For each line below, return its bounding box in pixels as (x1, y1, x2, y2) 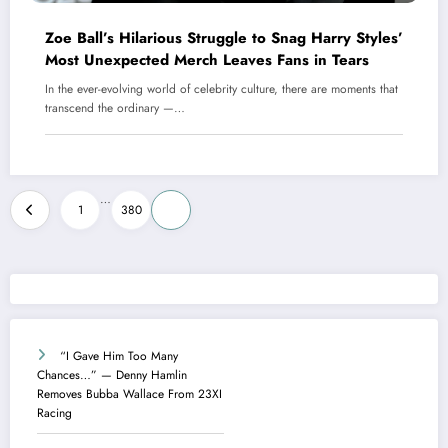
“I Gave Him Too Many (60, 346, 178, 365)
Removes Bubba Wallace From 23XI (37, 384, 222, 403)
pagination (9, 222, 119, 255)
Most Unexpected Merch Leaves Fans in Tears (45, 49, 369, 72)
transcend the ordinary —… (45, 99, 185, 118)
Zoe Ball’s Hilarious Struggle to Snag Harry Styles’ (45, 27, 403, 50)
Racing (37, 403, 72, 422)
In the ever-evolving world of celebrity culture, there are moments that (45, 80, 398, 99)
